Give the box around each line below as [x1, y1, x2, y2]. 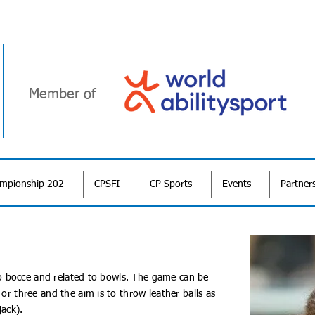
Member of [28, 87, 96, 101]
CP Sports [150, 179, 192, 189]
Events [222, 179, 251, 189]
